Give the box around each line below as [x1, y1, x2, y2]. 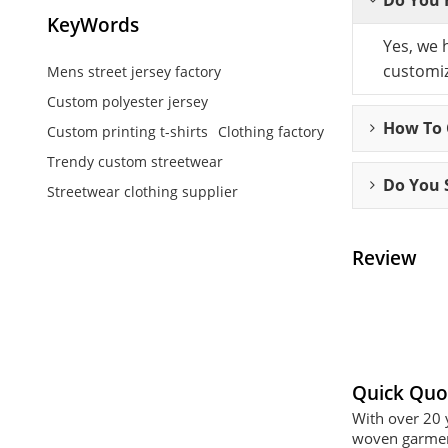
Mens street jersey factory [46, 61, 221, 81]
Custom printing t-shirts [46, 121, 208, 141]
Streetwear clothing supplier [46, 181, 238, 201]
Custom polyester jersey [46, 91, 208, 111]
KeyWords [46, 12, 139, 38]
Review [351, 245, 417, 271]
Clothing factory [217, 121, 324, 141]
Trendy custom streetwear [46, 151, 223, 171]
